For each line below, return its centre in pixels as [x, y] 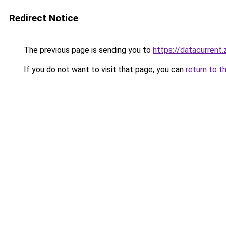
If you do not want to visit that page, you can [104, 69]
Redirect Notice [44, 18]
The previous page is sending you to [87, 50]
